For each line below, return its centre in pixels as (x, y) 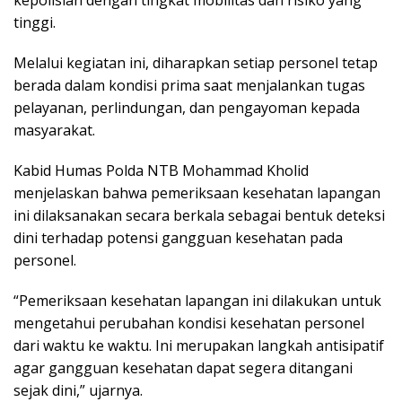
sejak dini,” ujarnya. (78, 390)
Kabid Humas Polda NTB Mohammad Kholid (161, 170)
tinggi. (35, 22)
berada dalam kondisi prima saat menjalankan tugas (189, 85)
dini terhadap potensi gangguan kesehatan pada (178, 237)
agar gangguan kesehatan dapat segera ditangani (183, 367)
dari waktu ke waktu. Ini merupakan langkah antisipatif (199, 345)
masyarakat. (54, 130)
